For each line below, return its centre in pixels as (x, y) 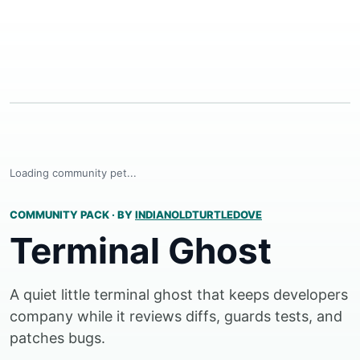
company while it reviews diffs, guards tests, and (176, 316)
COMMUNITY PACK (61, 215)
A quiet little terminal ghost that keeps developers (179, 295)
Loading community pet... (73, 173)
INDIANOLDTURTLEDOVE (198, 215)
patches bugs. (57, 338)
